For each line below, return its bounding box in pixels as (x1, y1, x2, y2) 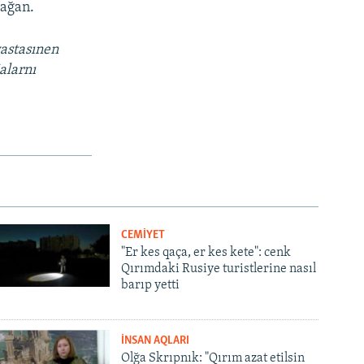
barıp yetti (121, 278, 180, 292)
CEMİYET (121, 228, 166, 241)
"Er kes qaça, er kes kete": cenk (121, 245, 292, 259)
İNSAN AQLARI (121, 334, 190, 347)
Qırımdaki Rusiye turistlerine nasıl (121, 262, 317, 275)
